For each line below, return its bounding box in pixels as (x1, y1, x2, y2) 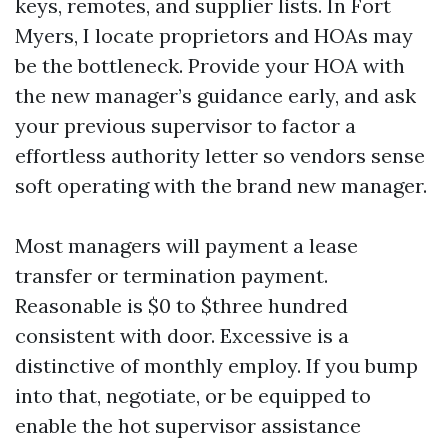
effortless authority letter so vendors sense (15, 143, 425, 168)
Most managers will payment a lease (15, 233, 358, 258)
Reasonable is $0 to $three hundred (15, 293, 348, 318)
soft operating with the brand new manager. (15, 173, 427, 198)
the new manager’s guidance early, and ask (15, 83, 416, 108)
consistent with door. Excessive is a (15, 323, 349, 348)
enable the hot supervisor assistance (15, 413, 361, 438)
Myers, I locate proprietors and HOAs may (15, 23, 413, 48)
